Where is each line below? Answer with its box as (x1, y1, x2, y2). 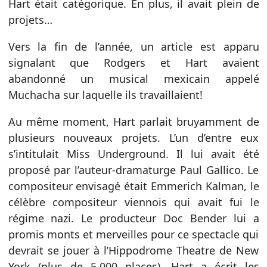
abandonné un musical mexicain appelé (8, 71, 259, 86)
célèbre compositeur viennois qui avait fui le (8, 194, 259, 209)
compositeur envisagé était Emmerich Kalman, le (8, 178, 259, 193)
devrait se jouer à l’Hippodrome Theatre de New (8, 243, 259, 257)
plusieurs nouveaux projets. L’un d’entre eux (8, 130, 259, 145)
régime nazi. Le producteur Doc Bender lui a (8, 210, 259, 225)
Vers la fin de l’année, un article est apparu (8, 39, 259, 54)
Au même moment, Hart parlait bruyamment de (8, 114, 259, 129)
